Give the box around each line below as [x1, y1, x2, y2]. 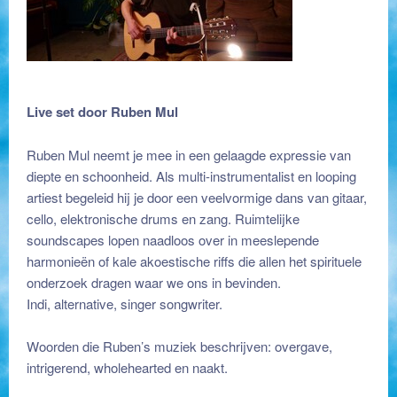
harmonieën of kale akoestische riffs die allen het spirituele [27, 251, 362, 270]
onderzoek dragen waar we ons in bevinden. [27, 272, 281, 292]
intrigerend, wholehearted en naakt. [27, 358, 228, 378]
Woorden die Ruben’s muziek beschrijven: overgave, [27, 337, 332, 356]
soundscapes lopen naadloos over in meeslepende [27, 230, 319, 249]
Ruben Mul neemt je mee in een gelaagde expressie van [27, 144, 351, 164]
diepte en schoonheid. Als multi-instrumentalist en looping [27, 166, 356, 185]
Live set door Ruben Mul [27, 102, 178, 122]
